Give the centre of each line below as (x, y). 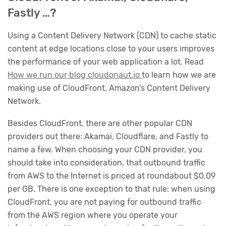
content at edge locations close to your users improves (111, 49)
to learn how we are (179, 75)
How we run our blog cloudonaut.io (75, 75)
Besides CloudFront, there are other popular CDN (100, 123)
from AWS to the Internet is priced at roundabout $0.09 (111, 176)
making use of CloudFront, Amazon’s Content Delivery (109, 88)
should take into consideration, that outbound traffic (106, 162)
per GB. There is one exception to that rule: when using (111, 189)
